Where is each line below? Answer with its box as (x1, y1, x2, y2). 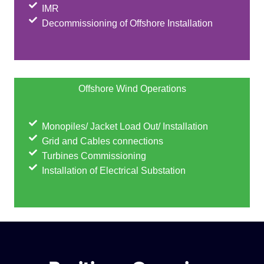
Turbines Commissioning (42, 150, 147, 161)
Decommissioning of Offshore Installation (42, 18, 213, 28)
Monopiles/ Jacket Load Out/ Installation (42, 121, 209, 131)
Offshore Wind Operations (78, 83, 186, 94)
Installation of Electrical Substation (42, 165, 186, 176)
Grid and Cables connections (42, 136, 164, 146)
